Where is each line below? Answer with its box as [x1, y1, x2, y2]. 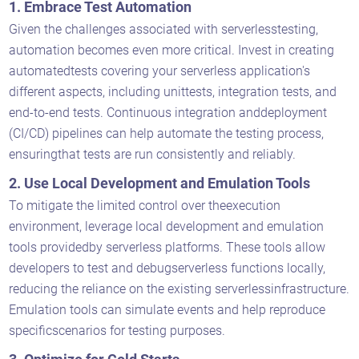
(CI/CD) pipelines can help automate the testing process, [9, 125, 325, 141]
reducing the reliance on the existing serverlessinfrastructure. [9, 280, 350, 296]
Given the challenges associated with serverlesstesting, [9, 21, 319, 37]
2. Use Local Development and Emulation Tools [9, 174, 314, 192]
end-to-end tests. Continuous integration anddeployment [9, 104, 328, 120]
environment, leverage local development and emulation [9, 218, 325, 234]
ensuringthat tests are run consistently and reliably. [9, 146, 296, 162]
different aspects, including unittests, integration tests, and [9, 83, 337, 99]
